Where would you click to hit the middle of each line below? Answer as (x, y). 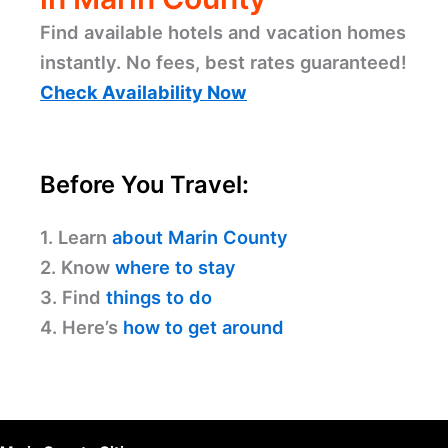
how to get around (203, 327)
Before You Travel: (144, 184)
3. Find (73, 297)
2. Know (77, 267)
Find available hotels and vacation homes (223, 32)
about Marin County (200, 237)
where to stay (175, 267)
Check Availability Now (143, 92)
